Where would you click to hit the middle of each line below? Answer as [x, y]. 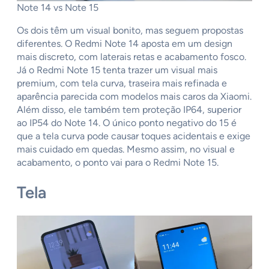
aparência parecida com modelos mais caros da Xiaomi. [134, 96]
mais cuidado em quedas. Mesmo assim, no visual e [126, 149]
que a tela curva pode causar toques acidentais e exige [134, 136]
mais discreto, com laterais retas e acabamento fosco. [131, 56]
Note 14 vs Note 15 [58, 7]
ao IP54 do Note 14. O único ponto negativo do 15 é [127, 122]
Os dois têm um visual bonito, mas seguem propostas [130, 30]
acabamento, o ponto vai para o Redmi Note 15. [118, 162]
